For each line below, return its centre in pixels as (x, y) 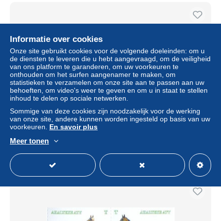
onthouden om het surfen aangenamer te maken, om (93, 74)
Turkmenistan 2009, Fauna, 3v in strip (110, 115)
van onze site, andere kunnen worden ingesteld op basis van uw (110, 119)
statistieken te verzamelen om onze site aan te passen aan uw (107, 82)
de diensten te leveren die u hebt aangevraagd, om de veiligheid (110, 59)
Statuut (26, 153)
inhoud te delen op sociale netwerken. (69, 98)
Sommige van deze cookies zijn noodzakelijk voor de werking (105, 111)
